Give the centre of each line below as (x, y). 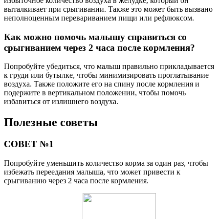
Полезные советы (51, 122)
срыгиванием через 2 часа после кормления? (99, 47)
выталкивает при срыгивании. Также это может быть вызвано (108, 9)
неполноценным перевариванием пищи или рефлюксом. (99, 18)
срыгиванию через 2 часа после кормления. (76, 181)
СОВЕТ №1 (29, 144)
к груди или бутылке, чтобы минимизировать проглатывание (106, 75)
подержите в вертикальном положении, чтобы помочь (95, 93)
